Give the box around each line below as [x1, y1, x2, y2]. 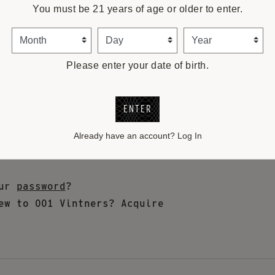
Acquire [120, 197, 164, 209]
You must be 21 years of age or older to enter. [33, 3, 242, 14]
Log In [177, 131, 202, 141]
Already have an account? [73, 131, 177, 141]
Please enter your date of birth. [66, 60, 209, 71]
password [16, 180, 66, 192]
